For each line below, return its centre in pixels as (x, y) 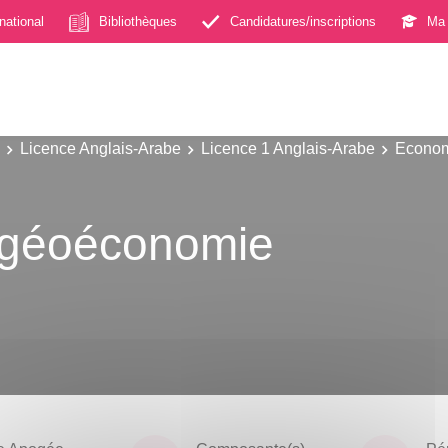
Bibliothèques (138, 21)
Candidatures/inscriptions (303, 21)
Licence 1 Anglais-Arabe (288, 148)
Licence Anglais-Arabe (100, 148)
